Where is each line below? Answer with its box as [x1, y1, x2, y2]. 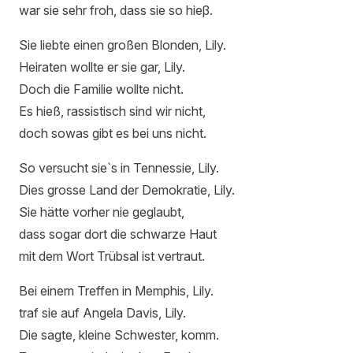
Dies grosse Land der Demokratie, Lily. [19, 181, 235, 198]
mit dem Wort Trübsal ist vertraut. [19, 247, 205, 264]
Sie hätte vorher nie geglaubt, [19, 203, 184, 220]
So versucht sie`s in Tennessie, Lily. [19, 159, 219, 176]
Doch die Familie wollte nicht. [19, 80, 184, 97]
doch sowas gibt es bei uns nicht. [19, 124, 206, 141]
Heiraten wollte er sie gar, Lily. [19, 58, 185, 75]
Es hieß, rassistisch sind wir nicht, [19, 102, 206, 119]
